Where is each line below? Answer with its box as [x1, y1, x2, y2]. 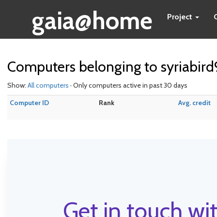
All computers [28, 81, 69, 90]
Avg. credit [178, 98, 211, 107]
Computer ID [10, 98, 49, 107]
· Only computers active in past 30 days [69, 81, 187, 90]
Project [167, 12, 194, 21]
